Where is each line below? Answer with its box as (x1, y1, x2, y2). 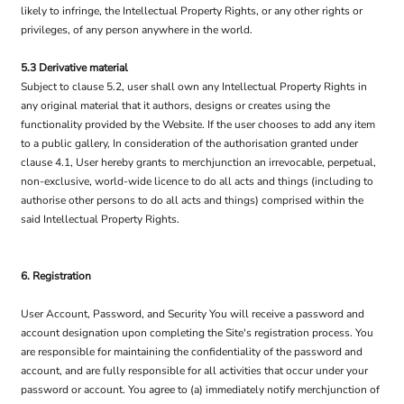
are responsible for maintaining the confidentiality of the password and (21, 344, 363, 359)
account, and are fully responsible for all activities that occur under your (21, 363, 368, 378)
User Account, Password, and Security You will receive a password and (21, 307, 364, 321)
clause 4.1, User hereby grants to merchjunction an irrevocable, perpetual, (21, 155, 376, 170)
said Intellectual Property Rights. (21, 212, 179, 226)
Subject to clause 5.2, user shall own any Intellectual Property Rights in (21, 79, 367, 94)
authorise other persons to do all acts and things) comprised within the (21, 193, 363, 207)
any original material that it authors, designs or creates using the (21, 98, 330, 113)
